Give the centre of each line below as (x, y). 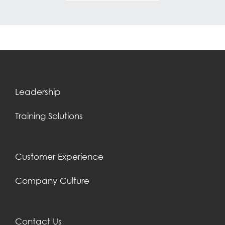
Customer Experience (59, 157)
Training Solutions (49, 116)
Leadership (38, 92)
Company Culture (52, 181)
